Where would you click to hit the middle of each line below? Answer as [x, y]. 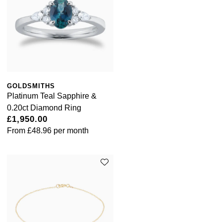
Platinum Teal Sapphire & [52, 96]
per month [70, 130]
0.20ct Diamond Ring [44, 108]
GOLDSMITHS [31, 86]
